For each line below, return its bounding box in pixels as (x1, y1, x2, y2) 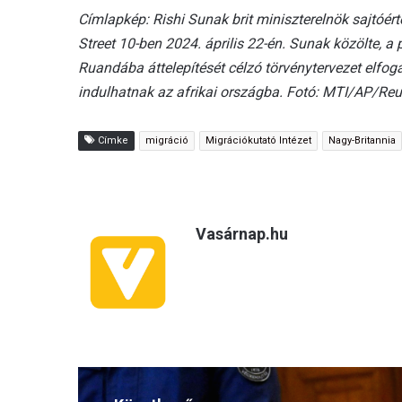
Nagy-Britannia (328, 134, 396, 146)
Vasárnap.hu (196, 223, 288, 243)
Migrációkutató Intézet (205, 134, 311, 146)
